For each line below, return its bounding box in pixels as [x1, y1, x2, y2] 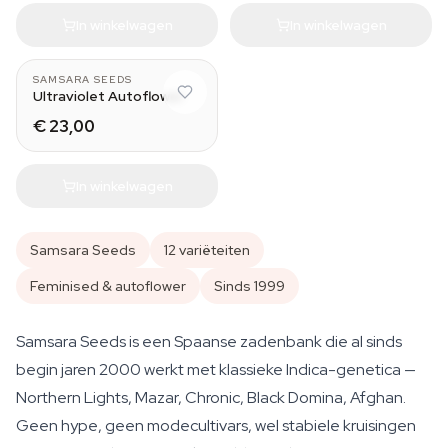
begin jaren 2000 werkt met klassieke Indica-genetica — [16, 359, 416, 380]
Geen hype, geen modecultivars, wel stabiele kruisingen [16, 415, 416, 436]
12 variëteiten [164, 241, 250, 259]
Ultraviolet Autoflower [33, 87, 184, 105]
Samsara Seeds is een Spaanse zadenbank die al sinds [16, 331, 402, 352]
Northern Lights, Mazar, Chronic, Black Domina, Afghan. [16, 387, 406, 408]
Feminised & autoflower [30, 277, 186, 295]
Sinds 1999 [214, 277, 285, 295]
